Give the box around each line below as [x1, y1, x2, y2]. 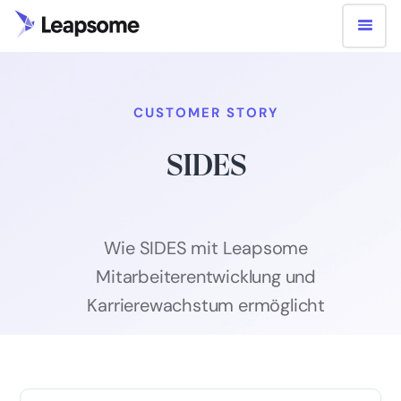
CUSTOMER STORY [132, 104, 279, 122]
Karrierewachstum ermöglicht [87, 294, 325, 318]
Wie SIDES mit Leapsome [104, 236, 308, 260]
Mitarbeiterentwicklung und [96, 265, 317, 289]
